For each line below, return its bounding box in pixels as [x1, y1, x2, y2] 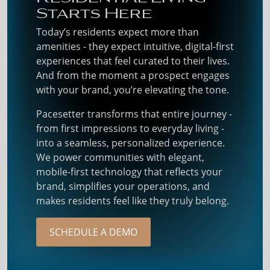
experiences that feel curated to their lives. [36, 54, 230, 67]
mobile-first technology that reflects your [36, 165, 222, 178]
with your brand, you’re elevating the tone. [36, 83, 229, 96]
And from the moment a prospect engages [36, 69, 230, 82]
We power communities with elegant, [36, 151, 204, 164]
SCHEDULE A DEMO [49, 225, 137, 239]
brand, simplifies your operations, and [36, 180, 210, 193]
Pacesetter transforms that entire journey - [36, 107, 232, 121]
